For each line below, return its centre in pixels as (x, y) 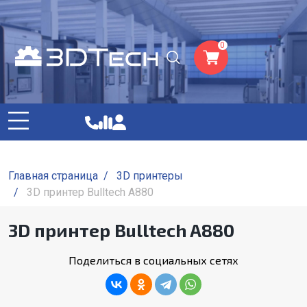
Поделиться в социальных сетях (153, 260)
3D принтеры (150, 176)
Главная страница (53, 176)
